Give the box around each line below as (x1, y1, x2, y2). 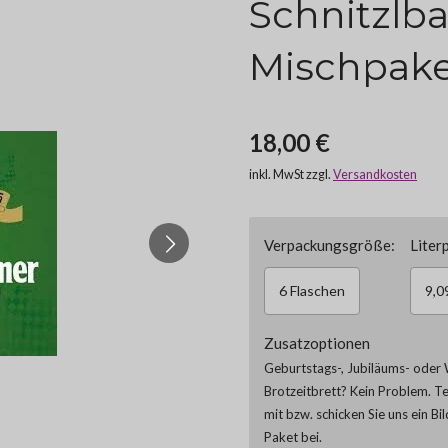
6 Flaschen (279, 282, 345, 299)
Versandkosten (333, 167, 417, 182)
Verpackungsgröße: (264, 236, 395, 254)
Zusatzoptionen (264, 333, 370, 352)
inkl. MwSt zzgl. (249, 167, 333, 182)
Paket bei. (264, 428, 322, 445)
